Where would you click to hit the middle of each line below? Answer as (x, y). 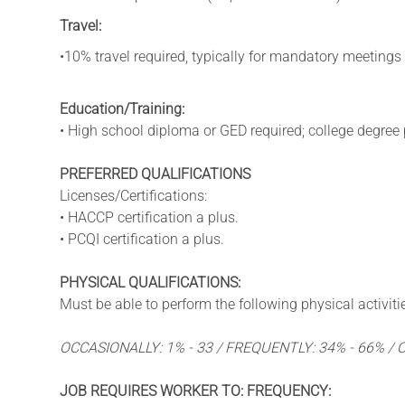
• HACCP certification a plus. (149, 217)
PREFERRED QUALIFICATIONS (155, 174)
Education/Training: (122, 108)
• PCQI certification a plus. (142, 239)
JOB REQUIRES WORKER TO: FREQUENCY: (195, 391)
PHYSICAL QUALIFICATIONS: (150, 282)
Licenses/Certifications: (133, 195)
